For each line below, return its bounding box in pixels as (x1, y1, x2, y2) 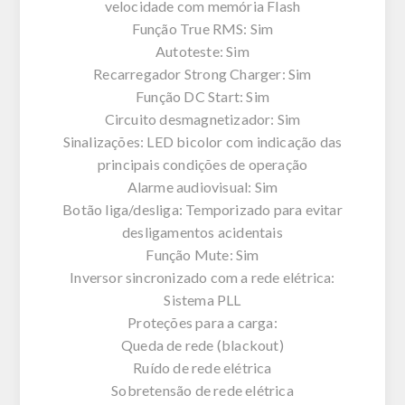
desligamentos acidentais (122, 222, 283, 240)
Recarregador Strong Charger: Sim (93, 64, 312, 82)
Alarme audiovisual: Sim (127, 177, 278, 195)
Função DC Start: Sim (136, 87, 269, 105)
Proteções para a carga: (127, 313, 278, 331)
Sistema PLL (164, 290, 241, 308)
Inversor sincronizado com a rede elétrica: (70, 268, 335, 286)
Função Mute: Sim (146, 245, 259, 263)
